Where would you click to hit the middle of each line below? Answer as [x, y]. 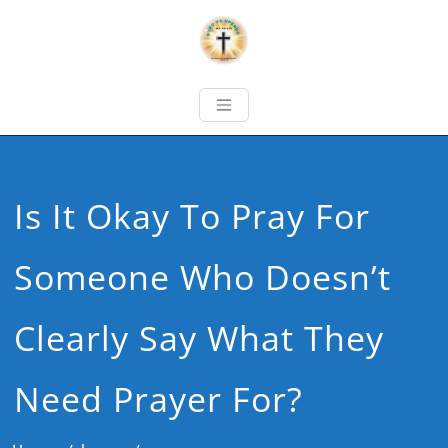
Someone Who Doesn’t [203, 277]
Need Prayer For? [159, 399]
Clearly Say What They [199, 338]
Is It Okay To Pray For [192, 216]
